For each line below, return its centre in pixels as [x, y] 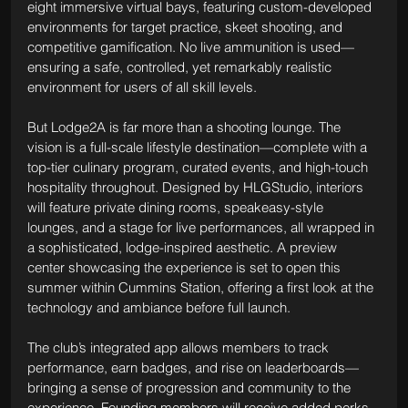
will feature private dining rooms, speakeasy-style [177, 207]
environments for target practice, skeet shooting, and [186, 26]
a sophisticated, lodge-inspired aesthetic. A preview [184, 247]
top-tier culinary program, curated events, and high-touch [199, 167]
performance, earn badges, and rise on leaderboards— [193, 367]
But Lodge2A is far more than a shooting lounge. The [185, 127]
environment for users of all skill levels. [142, 87]
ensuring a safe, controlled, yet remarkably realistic [181, 66]
